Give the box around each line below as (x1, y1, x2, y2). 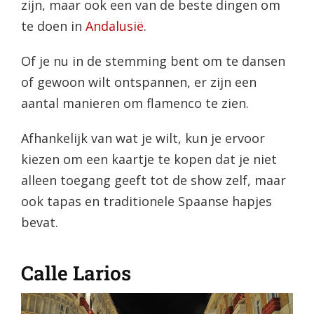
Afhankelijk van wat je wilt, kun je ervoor (20, 130, 265, 147)
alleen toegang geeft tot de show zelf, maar (20, 172, 286, 189)
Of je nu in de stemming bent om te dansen (20, 53, 285, 70)
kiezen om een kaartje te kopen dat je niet (20, 151, 277, 168)
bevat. (20, 214, 58, 231)
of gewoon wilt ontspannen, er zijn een (20, 74, 257, 91)
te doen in (20, 18, 86, 35)
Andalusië (85, 18, 144, 35)
